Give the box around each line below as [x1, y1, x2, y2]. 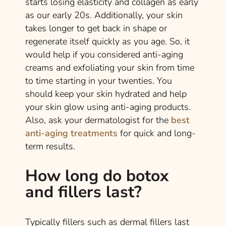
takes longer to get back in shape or [25, 22, 167, 34]
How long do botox [25, 164, 168, 187]
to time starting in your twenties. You [25, 74, 172, 87]
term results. [25, 140, 78, 152]
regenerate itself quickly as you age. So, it [25, 35, 190, 47]
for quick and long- [120, 127, 196, 139]
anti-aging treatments [25, 127, 120, 139]
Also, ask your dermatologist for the [25, 114, 171, 126]
